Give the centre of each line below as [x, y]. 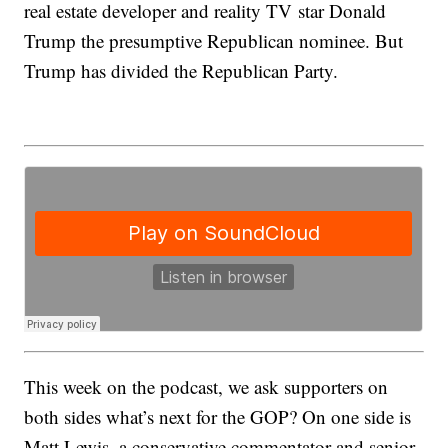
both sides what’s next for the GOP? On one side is [218, 416]
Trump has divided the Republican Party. [181, 71]
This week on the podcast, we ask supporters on [206, 386]
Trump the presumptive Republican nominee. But [214, 41]
